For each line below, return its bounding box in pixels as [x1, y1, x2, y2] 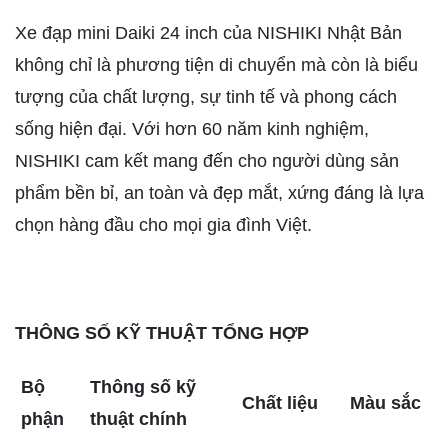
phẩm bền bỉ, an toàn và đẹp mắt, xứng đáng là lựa [15, 183, 424, 204]
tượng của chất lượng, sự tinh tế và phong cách [15, 87, 397, 108]
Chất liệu [242, 393, 318, 414]
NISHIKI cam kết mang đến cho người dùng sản [15, 151, 399, 172]
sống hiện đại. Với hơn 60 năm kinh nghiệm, [15, 119, 369, 140]
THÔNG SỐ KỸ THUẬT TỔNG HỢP [15, 323, 309, 344]
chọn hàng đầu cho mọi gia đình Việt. [15, 215, 312, 236]
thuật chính [90, 409, 187, 430]
